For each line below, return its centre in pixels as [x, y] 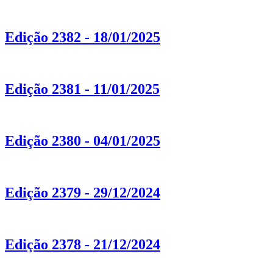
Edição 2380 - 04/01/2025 [83, 140]
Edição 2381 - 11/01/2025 [82, 89]
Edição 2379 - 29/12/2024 [83, 192]
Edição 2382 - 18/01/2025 [83, 37]
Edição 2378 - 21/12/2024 [83, 244]
